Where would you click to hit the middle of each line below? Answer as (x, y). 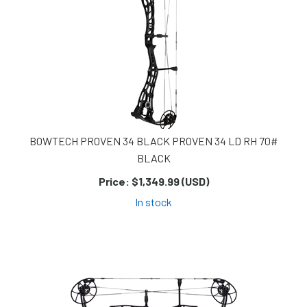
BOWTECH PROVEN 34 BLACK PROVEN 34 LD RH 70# (153, 141)
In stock (153, 202)
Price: (114, 182)
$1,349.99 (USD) (169, 182)
